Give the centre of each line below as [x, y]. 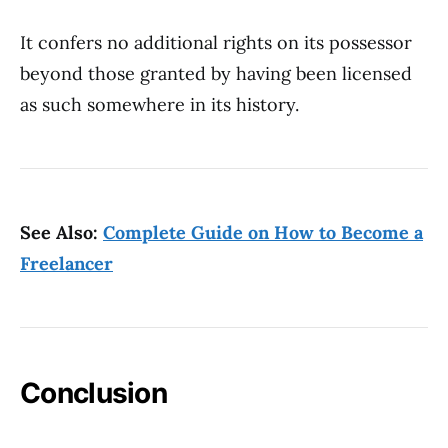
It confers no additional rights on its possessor [216, 42]
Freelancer [66, 263]
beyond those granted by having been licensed [216, 73]
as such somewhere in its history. [159, 104]
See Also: [61, 232]
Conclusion [93, 393]
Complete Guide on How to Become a [263, 232]
